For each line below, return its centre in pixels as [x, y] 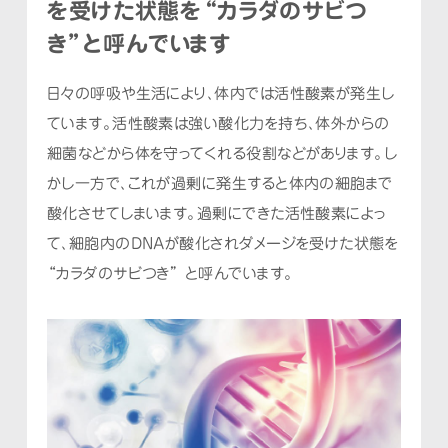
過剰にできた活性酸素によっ [291, 213]
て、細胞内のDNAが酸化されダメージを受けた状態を [222, 243]
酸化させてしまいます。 [121, 213]
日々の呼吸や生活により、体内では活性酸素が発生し [220, 93]
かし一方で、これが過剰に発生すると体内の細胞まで [219, 183]
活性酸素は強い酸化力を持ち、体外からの [251, 123]
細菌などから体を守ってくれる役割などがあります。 [215, 153]
